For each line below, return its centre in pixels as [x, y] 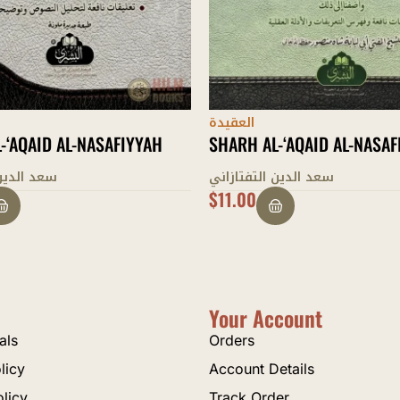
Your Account [266, 318]
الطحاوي [234, 177]
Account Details [262, 369]
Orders [232, 340]
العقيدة [232, 122]
